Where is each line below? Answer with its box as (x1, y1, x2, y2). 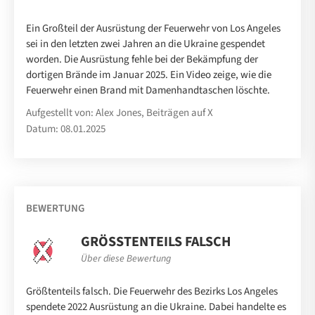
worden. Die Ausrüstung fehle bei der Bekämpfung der (26, 52, 258, 67)
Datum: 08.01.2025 (26, 122, 105, 137)
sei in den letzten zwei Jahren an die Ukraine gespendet (26, 37, 265, 52)
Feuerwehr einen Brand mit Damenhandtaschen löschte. (26, 83, 270, 98)
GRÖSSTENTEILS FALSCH (81, 232, 231, 252)
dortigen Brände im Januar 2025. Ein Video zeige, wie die (26, 67, 271, 83)
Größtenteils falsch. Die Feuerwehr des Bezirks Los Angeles (26, 284, 278, 300)
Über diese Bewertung (81, 252, 171, 266)
